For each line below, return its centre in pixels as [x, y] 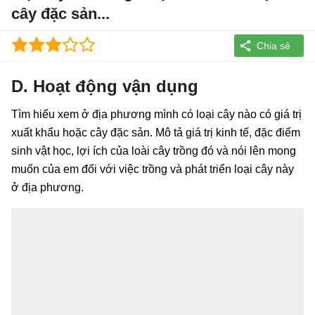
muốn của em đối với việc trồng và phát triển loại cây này [153, 169]
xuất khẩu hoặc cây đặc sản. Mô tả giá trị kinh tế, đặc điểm [156, 132]
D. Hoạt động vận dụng [105, 86]
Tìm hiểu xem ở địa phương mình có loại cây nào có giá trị [156, 114]
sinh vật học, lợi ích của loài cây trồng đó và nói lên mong [154, 150]
